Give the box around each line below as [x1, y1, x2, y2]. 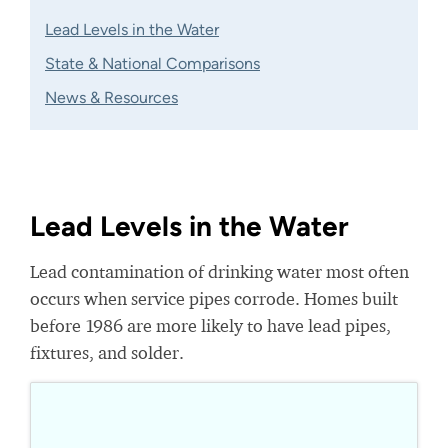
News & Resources [45, 88, 178, 107]
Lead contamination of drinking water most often [30, 261, 409, 282]
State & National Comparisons [45, 54, 260, 73]
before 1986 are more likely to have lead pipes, [30, 315, 391, 336]
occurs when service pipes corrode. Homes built [30, 288, 398, 309]
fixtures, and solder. [30, 342, 184, 363]
